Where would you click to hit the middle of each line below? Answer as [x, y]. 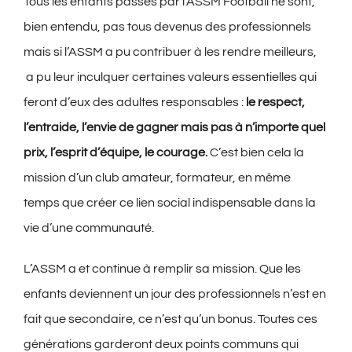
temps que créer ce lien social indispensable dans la [170, 203]
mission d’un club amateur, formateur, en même [157, 178]
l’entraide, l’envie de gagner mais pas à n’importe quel [174, 128]
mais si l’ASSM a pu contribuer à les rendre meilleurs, [170, 52]
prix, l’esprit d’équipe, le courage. [115, 153]
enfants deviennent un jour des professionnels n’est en [175, 294]
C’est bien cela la [256, 153]
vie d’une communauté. [89, 228]
